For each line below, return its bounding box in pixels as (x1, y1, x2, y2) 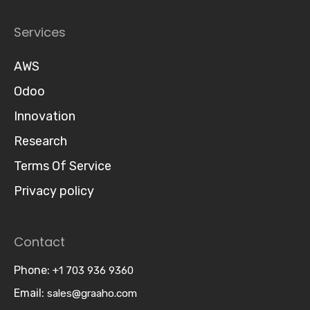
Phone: (14, 264, 53, 277)
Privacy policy (14, 183, 94, 199)
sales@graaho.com (47, 287, 137, 300)
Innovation (14, 109, 75, 124)
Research (14, 134, 67, 149)
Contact (14, 233, 65, 250)
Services (14, 24, 66, 41)
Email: (14, 286, 47, 300)
